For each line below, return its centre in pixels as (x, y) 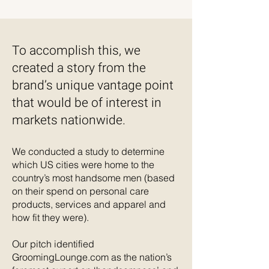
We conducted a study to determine (88, 151)
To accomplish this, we (76, 50)
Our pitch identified (53, 244)
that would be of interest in (87, 103)
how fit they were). (50, 217)
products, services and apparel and (89, 204)
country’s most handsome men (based (93, 178)
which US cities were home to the (83, 165)
